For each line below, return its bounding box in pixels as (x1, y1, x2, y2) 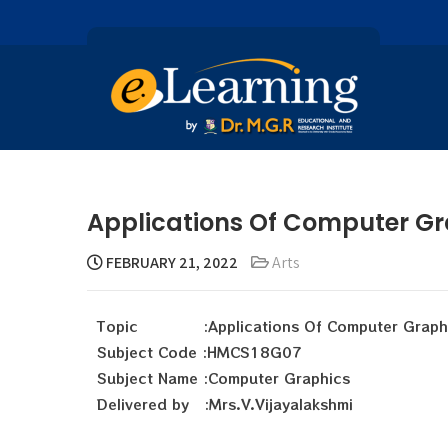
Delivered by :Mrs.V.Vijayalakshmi (97, 394, 353, 414)
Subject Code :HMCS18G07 (97, 342, 302, 362)
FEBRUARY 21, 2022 (103, 252, 238, 273)
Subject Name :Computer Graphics (97, 368, 350, 388)
